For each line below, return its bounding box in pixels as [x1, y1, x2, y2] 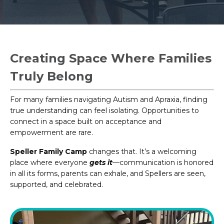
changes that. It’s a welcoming [87, 146, 196, 156]
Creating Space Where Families [10, 50, 211, 65]
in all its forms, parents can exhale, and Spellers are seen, [10, 168, 205, 178]
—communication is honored [112, 157, 213, 167]
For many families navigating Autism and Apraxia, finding [10, 94, 207, 104]
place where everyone [10, 157, 89, 167]
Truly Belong [10, 68, 93, 83]
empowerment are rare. [10, 127, 93, 137]
